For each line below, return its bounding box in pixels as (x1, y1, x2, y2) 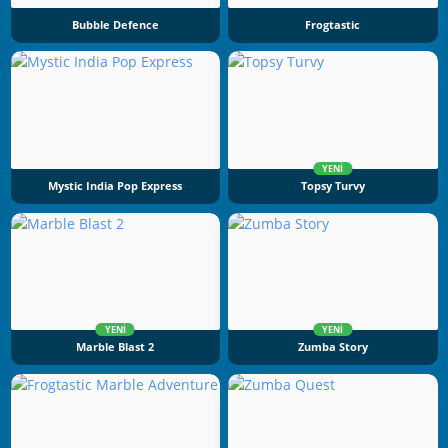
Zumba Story (297, 340, 368, 355)
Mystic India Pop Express (48, 179, 183, 194)
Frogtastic (305, 17, 361, 32)
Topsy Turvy (300, 179, 365, 194)
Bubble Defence (71, 17, 159, 32)
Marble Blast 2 (76, 340, 155, 355)
